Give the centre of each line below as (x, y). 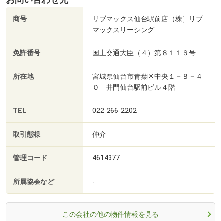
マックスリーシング (123, 30)
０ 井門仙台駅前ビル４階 (134, 88)
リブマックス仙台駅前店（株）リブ (147, 19)
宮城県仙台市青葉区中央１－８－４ (147, 77)
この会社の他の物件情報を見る (110, 214)
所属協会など (34, 182)
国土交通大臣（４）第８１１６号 (144, 53)
